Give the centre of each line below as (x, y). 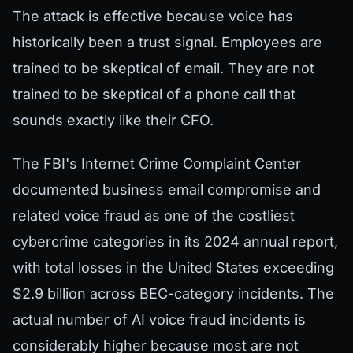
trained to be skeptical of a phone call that (154, 94)
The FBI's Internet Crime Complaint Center (157, 163)
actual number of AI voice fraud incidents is (159, 319)
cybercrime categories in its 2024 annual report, (175, 241)
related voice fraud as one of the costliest (154, 215)
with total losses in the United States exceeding (173, 267)
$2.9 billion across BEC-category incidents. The (173, 293)
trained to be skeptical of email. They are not (163, 68)
